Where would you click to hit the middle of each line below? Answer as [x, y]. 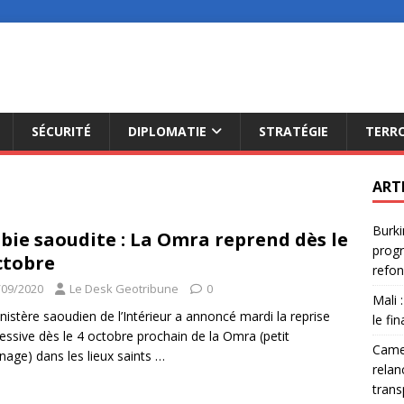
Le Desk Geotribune [124, 289]
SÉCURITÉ [61, 131]
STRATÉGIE [294, 131]
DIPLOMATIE [167, 131]
